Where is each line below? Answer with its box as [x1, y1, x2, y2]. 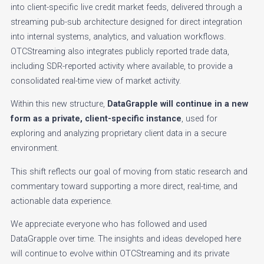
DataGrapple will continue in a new [107, 99, 248, 110]
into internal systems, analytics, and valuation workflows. [11, 31, 226, 42]
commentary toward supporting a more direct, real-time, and [11, 181, 237, 192]
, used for [181, 114, 217, 124]
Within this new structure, [11, 99, 107, 110]
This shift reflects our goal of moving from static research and [11, 166, 247, 177]
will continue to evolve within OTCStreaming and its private [11, 248, 229, 259]
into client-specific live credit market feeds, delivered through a [11, 2, 242, 12]
